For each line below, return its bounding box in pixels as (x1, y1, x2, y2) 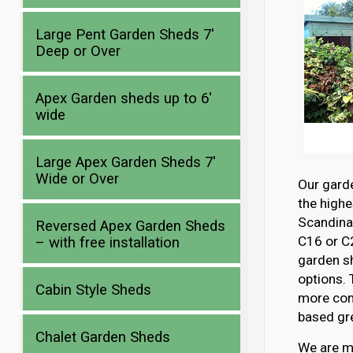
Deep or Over (35, 43, 121, 60)
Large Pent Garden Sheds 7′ (35, 26, 215, 43)
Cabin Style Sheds (35, 281, 152, 299)
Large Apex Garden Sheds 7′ (35, 154, 217, 171)
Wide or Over (35, 170, 120, 188)
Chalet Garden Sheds (35, 329, 171, 346)
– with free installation (35, 234, 180, 251)
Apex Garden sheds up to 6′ (35, 90, 213, 107)
